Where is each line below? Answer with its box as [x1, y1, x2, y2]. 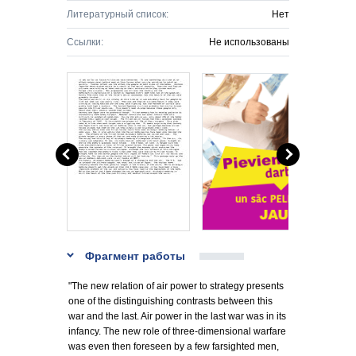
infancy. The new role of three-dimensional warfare [68, 326, 286, 337]
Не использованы [209, 37, 289, 48]
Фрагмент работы [85, 250, 185, 262]
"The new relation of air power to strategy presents [68, 281, 284, 292]
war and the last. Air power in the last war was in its [68, 311, 286, 322]
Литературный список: [67, 9, 168, 20]
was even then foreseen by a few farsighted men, [68, 341, 279, 352]
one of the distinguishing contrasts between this [68, 296, 273, 307]
